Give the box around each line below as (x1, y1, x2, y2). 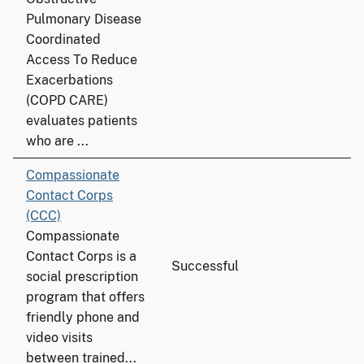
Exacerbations (26, 72, 113, 88)
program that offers (26, 289, 145, 305)
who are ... (26, 133, 89, 149)
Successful (171, 258, 239, 274)
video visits (26, 330, 93, 345)
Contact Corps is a (26, 249, 136, 264)
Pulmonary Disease (26, 11, 141, 27)
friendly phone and (26, 310, 140, 325)
